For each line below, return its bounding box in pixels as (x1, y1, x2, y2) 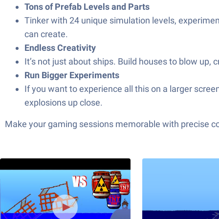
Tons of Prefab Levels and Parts (24, 1, 150, 12)
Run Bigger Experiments (24, 70, 119, 80)
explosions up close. (24, 97, 103, 108)
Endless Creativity (24, 43, 96, 53)
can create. (24, 29, 68, 39)
